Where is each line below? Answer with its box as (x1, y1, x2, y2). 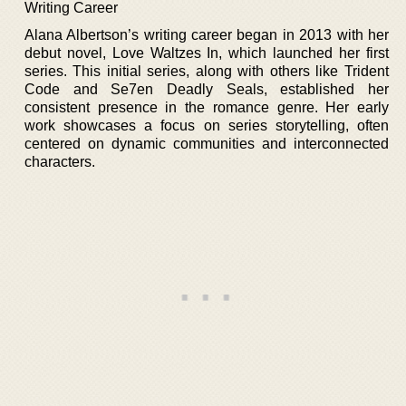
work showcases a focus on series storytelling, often (24, 117, 389, 133)
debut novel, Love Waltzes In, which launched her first (24, 44, 389, 61)
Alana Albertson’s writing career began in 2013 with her (24, 26, 389, 43)
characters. (24, 153, 95, 169)
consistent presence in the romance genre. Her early (24, 99, 389, 115)
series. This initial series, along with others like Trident (24, 63, 389, 79)
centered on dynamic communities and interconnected (24, 135, 389, 151)
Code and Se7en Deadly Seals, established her (24, 81, 389, 97)
